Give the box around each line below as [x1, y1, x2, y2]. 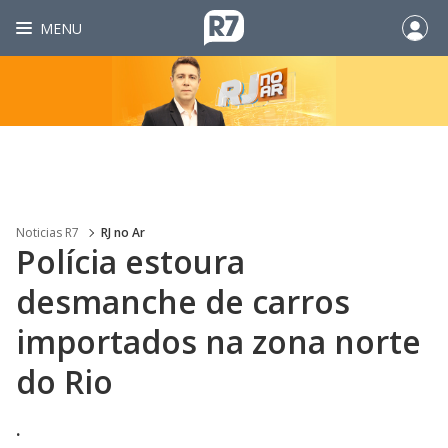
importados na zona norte [16, 320, 421, 363]
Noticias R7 [16, 224, 79, 241]
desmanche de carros [16, 280, 350, 323]
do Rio [16, 360, 113, 403]
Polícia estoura [16, 240, 245, 283]
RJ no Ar [101, 224, 145, 241]
